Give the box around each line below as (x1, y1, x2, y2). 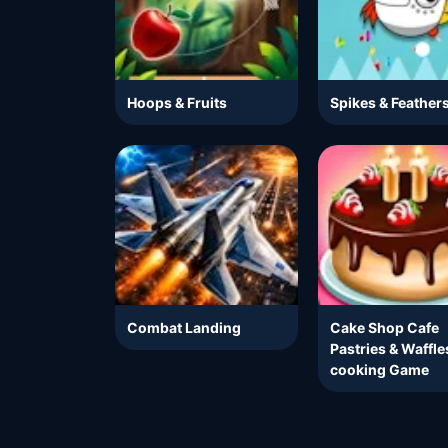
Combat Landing (127, 319, 241, 337)
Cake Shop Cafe (330, 319, 440, 337)
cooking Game (330, 361, 430, 379)
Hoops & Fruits (127, 94, 227, 112)
